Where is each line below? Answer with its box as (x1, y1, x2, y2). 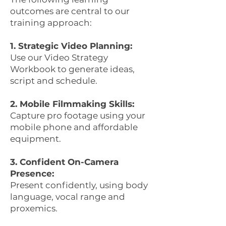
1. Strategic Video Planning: (10, 41, 132, 51)
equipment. (10, 134, 63, 144)
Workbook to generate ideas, (10, 64, 135, 74)
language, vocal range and (10, 192, 125, 202)
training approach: (10, 18, 92, 28)
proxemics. (10, 203, 60, 213)
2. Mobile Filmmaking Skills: (10, 99, 134, 109)
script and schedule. (10, 76, 99, 86)
